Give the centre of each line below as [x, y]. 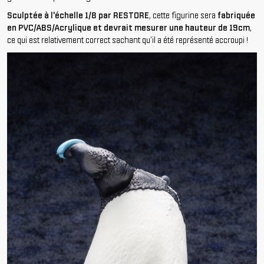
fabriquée [236, 16]
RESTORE [131, 16]
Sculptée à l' [31, 16]
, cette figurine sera [183, 16]
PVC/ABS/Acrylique [55, 28]
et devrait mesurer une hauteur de [160, 28]
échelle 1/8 [76, 16]
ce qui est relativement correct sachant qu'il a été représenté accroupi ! [128, 40]
